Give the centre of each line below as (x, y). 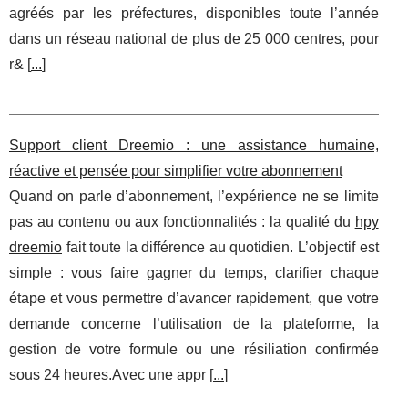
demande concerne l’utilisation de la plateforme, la (194, 324)
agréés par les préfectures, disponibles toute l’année (194, 14)
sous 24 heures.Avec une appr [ (111, 375)
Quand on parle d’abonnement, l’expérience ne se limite (194, 197)
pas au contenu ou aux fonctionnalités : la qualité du (182, 222)
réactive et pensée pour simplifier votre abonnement (176, 171)
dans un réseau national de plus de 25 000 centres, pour (194, 39)
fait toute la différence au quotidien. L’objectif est (220, 248)
